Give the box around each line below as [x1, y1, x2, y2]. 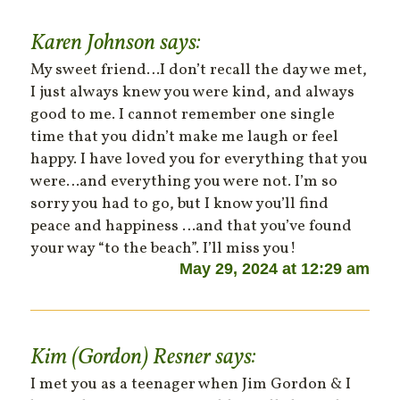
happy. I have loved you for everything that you [30, 148, 369, 171]
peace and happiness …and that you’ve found [30, 215, 353, 238]
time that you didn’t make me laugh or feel [30, 126, 339, 149]
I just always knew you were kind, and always [30, 81, 355, 104]
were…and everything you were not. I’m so [30, 171, 338, 194]
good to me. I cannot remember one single [30, 104, 336, 127]
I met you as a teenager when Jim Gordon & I [30, 373, 352, 396]
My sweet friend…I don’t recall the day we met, [30, 59, 368, 82]
